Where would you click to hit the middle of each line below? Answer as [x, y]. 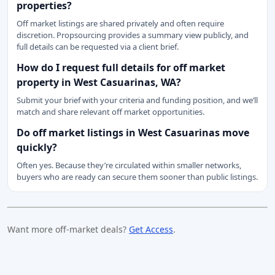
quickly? [37, 147]
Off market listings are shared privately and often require [120, 23]
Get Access [151, 229]
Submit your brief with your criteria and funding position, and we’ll [137, 100]
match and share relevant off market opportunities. [110, 112]
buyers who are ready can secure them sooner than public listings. [137, 177]
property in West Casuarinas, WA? [99, 82]
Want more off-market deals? [68, 229]
